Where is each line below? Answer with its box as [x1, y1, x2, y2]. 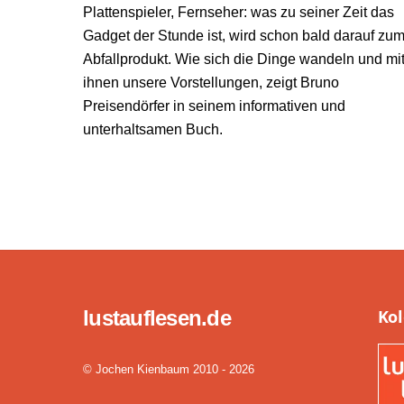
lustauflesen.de [83, 306, 231, 331]
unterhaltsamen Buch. [83, 122, 223, 138]
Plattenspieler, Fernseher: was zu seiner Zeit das [83, 5, 394, 21]
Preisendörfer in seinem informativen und [83, 98, 345, 115]
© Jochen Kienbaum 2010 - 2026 [83, 362, 254, 376]
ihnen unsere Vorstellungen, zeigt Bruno [83, 75, 339, 91]
